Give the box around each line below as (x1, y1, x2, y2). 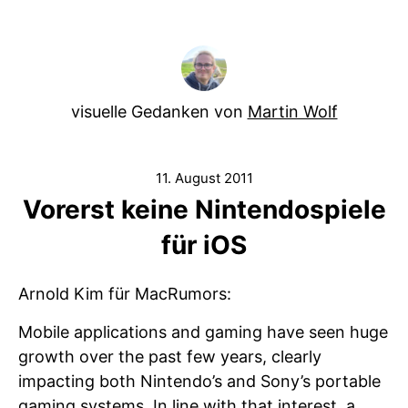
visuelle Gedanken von (70, 102, 248, 121)
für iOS (161, 229, 247, 260)
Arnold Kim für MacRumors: (18, 284, 231, 303)
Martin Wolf (247, 102, 338, 121)
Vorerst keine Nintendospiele (22, 194, 386, 225)
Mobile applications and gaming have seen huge (18, 322, 388, 342)
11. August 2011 (155, 169, 253, 187)
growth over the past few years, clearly (18, 347, 321, 366)
